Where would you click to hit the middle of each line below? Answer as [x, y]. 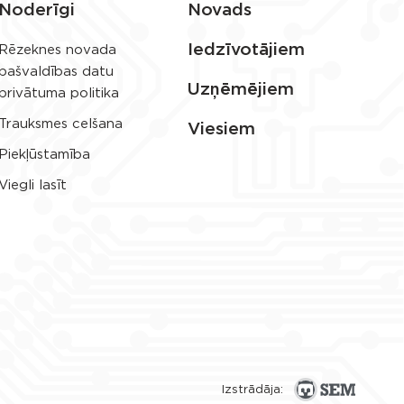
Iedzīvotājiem [246, 50]
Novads [220, 10]
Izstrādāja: [252, 390]
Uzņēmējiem [241, 90]
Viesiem [221, 129]
